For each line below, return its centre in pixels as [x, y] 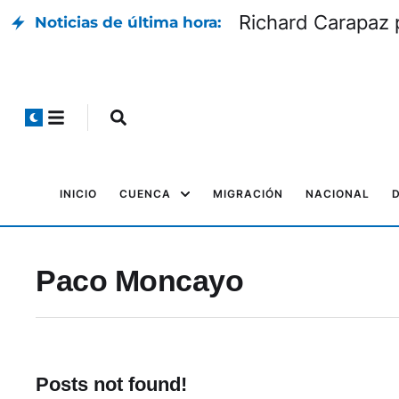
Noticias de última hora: [128, 22]
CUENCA [145, 194]
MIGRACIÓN [248, 194]
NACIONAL [338, 194]
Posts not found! [111, 384]
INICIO [78, 194]
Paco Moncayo [139, 281]
